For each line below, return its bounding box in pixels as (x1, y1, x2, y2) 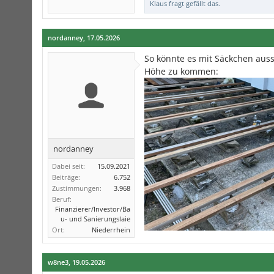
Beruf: (52, 194, 72, 204)
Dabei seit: (52, 161, 85, 171)
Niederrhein (92, 225, 130, 235)
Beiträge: (52, 172, 80, 182)
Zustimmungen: (52, 183, 102, 193)
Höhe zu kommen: (144, 65, 218, 78)
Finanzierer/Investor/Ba (55, 204, 130, 214)
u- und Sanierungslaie (61, 214, 130, 224)
